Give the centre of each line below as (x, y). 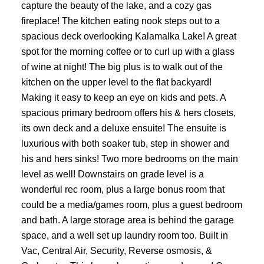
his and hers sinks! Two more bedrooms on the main (129, 158)
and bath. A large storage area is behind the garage (127, 220)
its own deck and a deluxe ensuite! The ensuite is (123, 128)
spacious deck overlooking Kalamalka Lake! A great (128, 36)
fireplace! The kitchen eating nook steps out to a (120, 20)
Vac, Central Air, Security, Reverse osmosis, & (116, 250)
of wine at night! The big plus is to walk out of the (122, 66)
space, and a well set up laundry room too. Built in (124, 235)
